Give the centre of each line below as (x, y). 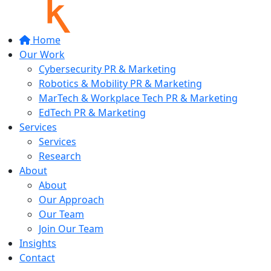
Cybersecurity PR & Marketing (107, 69)
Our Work (42, 54)
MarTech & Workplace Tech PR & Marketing (138, 98)
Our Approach (71, 200)
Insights (38, 243)
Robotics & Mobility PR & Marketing (120, 83)
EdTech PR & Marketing (92, 113)
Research (60, 156)
